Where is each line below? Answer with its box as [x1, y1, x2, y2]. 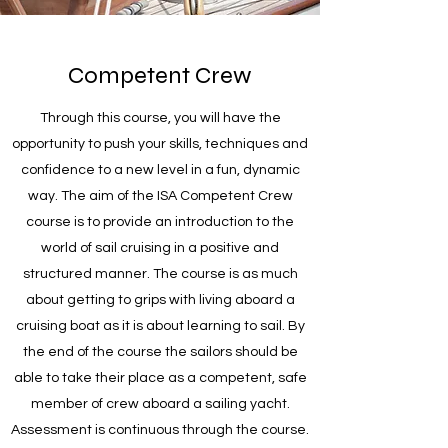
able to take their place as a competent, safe [13, 371, 307, 386]
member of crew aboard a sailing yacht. [30, 397, 290, 412]
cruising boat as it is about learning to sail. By [15, 319, 305, 334]
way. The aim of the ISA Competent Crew [27, 189, 293, 204]
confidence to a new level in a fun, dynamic [20, 163, 300, 178]
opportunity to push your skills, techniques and [12, 137, 308, 152]
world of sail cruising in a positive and [41, 241, 279, 256]
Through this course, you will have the [39, 111, 281, 126]
